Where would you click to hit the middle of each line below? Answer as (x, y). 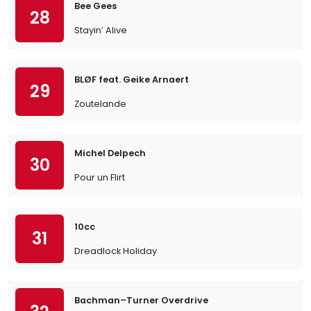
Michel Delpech (110, 153)
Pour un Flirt (100, 177)
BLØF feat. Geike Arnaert (132, 79)
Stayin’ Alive (101, 30)
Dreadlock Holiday (116, 251)
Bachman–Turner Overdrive (141, 300)
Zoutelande (100, 104)
